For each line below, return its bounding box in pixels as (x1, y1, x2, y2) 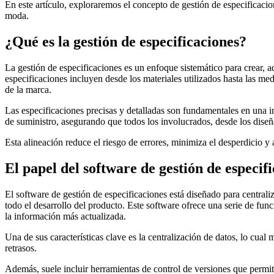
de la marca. (5, 84, 51, 95)
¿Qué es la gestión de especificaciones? (5, 34, 246, 50)
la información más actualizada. (5, 211, 126, 222)
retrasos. (5, 243, 37, 254)
